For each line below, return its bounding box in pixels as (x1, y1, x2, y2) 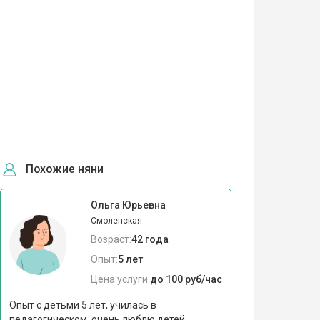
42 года (131, 234, 169, 246)
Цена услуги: (90, 274, 150, 286)
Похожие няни (25, 162, 104, 176)
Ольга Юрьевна (90, 199, 166, 211)
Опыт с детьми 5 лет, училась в (9, 299, 156, 311)
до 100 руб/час (149, 274, 222, 286)
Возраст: (90, 234, 131, 246)
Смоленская (90, 216, 142, 226)
